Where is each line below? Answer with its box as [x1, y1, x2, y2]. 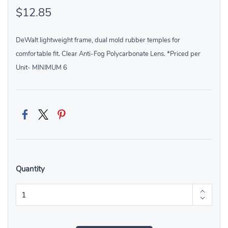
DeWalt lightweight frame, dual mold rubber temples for [16, 36, 180, 45]
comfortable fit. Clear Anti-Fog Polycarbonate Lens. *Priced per [16, 49, 201, 59]
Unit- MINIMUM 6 [16, 63, 67, 73]
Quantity [16, 164, 45, 175]
